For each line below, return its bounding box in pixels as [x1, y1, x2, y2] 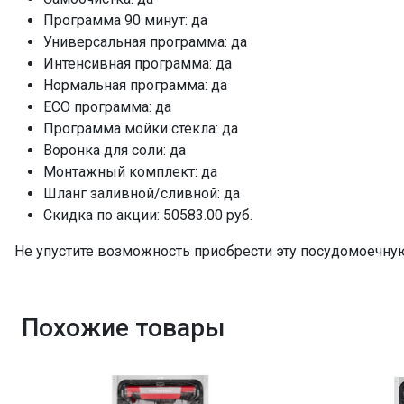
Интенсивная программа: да [43, 55, 232, 72]
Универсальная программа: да [43, 33, 247, 50]
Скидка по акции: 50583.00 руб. [43, 207, 252, 224]
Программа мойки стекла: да [43, 120, 238, 137]
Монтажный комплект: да [43, 163, 217, 180]
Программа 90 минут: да [43, 12, 207, 29]
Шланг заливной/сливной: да [43, 185, 240, 202]
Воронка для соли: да [43, 142, 186, 159]
